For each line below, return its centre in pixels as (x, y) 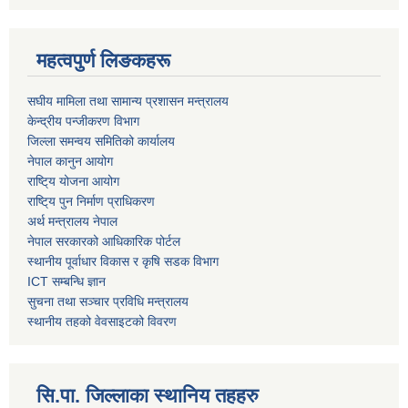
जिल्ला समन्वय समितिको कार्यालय (101, 142)
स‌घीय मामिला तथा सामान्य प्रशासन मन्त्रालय (128, 102)
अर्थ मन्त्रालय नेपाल (72, 222)
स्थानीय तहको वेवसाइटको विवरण (102, 322)
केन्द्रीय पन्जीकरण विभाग (83, 122)
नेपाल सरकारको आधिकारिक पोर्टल (104, 242)
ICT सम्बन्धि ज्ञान (66, 282)
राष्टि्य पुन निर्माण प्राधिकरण (91, 202)
